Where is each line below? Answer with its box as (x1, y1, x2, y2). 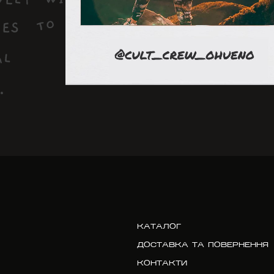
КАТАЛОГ (137, 222, 181, 231)
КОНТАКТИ (137, 259, 187, 268)
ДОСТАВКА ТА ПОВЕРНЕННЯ (137, 240, 268, 250)
